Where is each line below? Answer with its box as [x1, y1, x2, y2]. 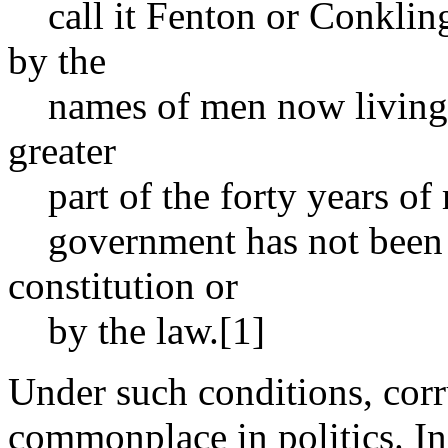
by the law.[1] [8, 308, 265, 352]
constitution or [8, 263, 238, 307]
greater [8, 128, 116, 172]
